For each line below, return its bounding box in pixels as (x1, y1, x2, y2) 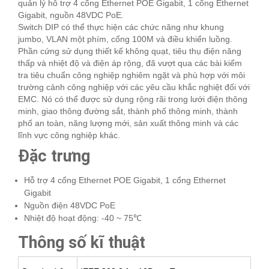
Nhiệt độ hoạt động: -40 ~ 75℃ (24, 213, 142, 223)
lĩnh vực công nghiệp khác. (18, 130, 120, 141)
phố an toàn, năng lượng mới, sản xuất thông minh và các (18, 118, 238, 128)
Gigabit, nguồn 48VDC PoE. (18, 10, 124, 20)
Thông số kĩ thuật (18, 233, 145, 253)
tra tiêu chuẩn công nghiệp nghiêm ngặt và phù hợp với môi (18, 70, 245, 80)
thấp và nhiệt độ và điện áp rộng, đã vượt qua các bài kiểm (18, 58, 242, 68)
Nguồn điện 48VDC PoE (24, 201, 115, 211)
